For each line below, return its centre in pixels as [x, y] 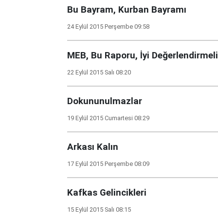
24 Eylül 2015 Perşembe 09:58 [108, 27]
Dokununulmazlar [105, 101]
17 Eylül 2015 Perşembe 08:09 [108, 164]
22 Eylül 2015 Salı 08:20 [99, 72]
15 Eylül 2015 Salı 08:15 [99, 209]
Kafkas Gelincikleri [107, 193]
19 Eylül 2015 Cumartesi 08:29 [108, 118]
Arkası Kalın [93, 147]
